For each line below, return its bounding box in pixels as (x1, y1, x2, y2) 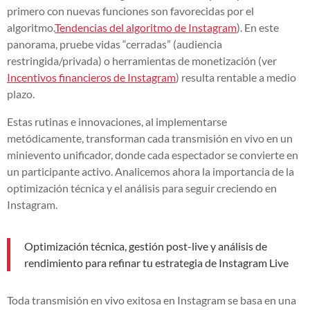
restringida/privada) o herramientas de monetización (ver (7, 53, 277, 67)
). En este (237, 20, 279, 34)
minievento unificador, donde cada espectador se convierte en (7, 147, 298, 161)
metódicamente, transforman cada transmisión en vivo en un (7, 131, 293, 145)
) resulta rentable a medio (176, 70, 296, 84)
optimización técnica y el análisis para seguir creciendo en (7, 181, 277, 194)
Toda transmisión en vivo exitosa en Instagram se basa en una (7, 293, 296, 307)
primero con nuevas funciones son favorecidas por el (7, 3, 254, 17)
